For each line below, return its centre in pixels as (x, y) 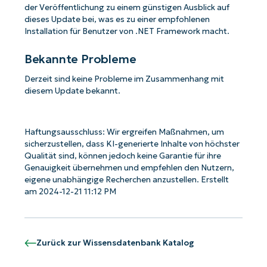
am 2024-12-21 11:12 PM (70, 192)
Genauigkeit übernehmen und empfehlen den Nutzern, (129, 168)
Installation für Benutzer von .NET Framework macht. (127, 32)
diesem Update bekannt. (72, 91)
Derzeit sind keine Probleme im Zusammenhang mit (124, 79)
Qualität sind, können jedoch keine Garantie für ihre (122, 156)
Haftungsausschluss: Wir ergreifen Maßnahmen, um (124, 132)
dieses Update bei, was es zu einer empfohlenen (117, 20)
